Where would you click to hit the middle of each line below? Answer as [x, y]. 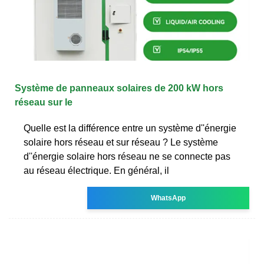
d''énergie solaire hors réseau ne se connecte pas [127, 156]
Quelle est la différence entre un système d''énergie [130, 128]
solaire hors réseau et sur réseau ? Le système [121, 142]
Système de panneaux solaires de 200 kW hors [119, 88]
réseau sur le [44, 102]
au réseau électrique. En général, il [96, 170]
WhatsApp [169, 198]
